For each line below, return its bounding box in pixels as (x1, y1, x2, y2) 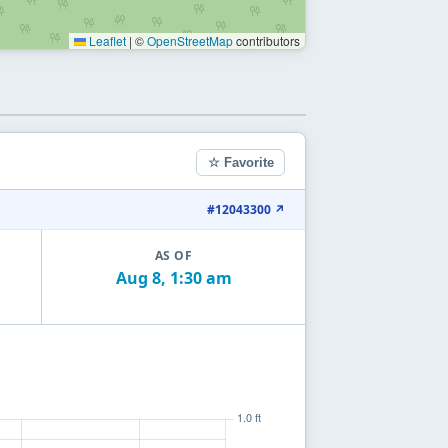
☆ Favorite (207, 155, 274, 171)
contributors (233, 31, 300, 49)
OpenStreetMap (147, 31, 233, 49)
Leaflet (86, 31, 126, 49)
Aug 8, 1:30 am (115, 266, 232, 289)
